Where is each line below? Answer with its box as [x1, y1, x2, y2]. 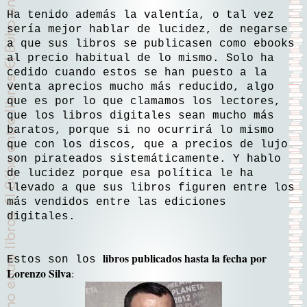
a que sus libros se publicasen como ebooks [7, 37, 295, 50]
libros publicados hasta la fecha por [103, 249, 267, 266]
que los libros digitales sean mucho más [7, 109, 274, 122]
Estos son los [7, 253, 103, 266]
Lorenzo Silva [7, 265, 71, 281]
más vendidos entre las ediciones [7, 195, 226, 208]
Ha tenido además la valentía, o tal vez [7, 8, 274, 21]
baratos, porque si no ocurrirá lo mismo [7, 123, 274, 136]
